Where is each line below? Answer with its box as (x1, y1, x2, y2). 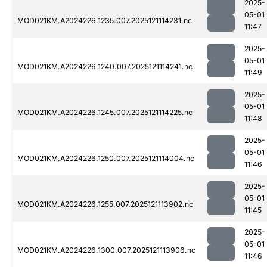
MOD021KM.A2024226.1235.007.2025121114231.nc (17, 16, 192, 26)
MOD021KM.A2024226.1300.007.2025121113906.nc (17, 246, 195, 255)
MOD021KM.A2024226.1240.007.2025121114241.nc (17, 62, 193, 72)
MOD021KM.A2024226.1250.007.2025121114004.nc (17, 154, 194, 163)
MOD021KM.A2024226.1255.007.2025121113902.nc (17, 200, 193, 209)
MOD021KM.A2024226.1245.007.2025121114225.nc (17, 108, 193, 117)
